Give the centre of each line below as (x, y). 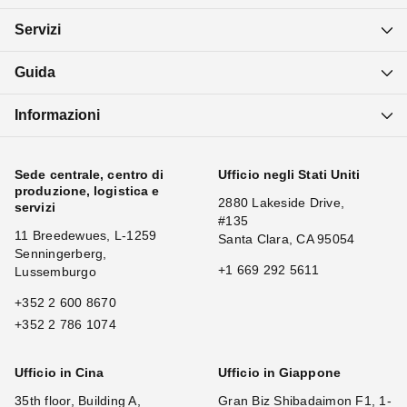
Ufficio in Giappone (279, 372)
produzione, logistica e (87, 191)
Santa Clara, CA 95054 (287, 239)
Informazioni (57, 115)
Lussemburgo (55, 272)
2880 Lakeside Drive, (281, 203)
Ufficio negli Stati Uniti (289, 174)
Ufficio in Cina (60, 372)
